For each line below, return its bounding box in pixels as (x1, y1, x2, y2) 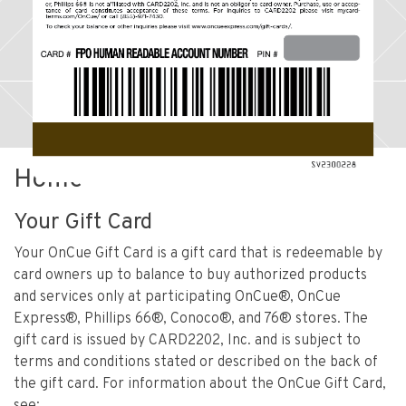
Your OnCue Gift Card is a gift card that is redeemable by (14, 245, 382, 264)
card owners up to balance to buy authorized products (14, 266, 367, 285)
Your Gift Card (14, 209, 152, 237)
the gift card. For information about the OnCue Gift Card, (14, 375, 386, 394)
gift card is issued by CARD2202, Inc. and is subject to (14, 332, 361, 351)
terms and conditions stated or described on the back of (14, 353, 378, 372)
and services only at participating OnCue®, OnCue (14, 288, 341, 307)
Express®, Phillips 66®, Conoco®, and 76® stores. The (14, 310, 368, 329)
